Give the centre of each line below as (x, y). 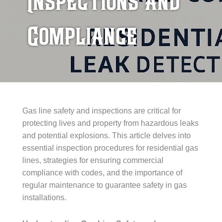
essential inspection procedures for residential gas (110, 148)
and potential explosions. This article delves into (107, 136)
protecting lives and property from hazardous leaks (111, 123)
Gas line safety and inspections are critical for (102, 111)
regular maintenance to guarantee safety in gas (105, 185)
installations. (44, 197)
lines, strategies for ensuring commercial (93, 160)
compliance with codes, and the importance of (102, 173)
